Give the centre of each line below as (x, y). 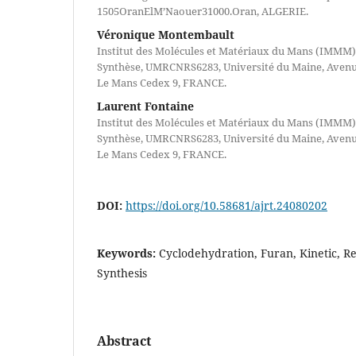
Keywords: (128, 253)
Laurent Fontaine (145, 106)
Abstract (124, 341)
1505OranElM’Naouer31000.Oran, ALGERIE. (203, 11)
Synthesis (122, 273)
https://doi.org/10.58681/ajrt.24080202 (226, 205)
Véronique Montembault (166, 34)
